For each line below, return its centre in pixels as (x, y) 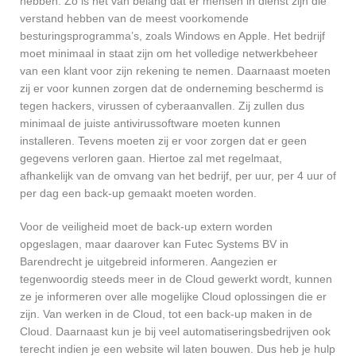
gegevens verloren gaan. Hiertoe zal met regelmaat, (151, 159)
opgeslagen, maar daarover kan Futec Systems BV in (154, 244)
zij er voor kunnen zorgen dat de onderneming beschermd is (172, 89)
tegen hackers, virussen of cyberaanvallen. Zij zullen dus (162, 106)
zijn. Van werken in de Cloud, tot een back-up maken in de (166, 314)
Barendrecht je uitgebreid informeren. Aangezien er (149, 262)
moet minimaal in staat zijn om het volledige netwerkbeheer (169, 54)
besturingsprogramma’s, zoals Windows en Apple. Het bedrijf (172, 36)
